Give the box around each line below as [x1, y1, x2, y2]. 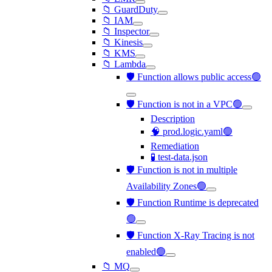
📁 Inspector [102, 26, 149, 36]
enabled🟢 [126, 246, 166, 257]
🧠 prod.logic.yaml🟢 [151, 126, 233, 137]
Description [151, 114, 195, 124]
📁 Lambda [102, 59, 146, 69]
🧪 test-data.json [151, 152, 208, 162]
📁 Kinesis [102, 37, 143, 47]
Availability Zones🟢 [126, 181, 206, 191]
